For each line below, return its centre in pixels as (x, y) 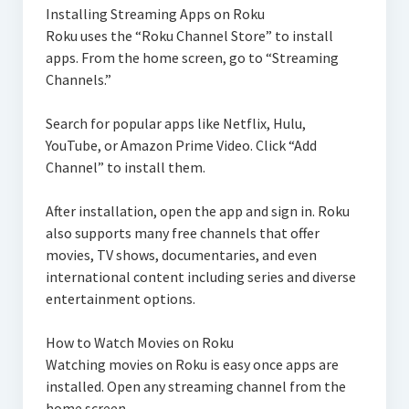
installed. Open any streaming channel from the (195, 386)
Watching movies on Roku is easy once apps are (192, 364)
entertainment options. (120, 298)
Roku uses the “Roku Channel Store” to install (189, 35)
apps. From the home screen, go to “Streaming (192, 57)
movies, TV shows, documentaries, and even (181, 254)
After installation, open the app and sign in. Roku (197, 210)
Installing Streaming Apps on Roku (155, 13)
